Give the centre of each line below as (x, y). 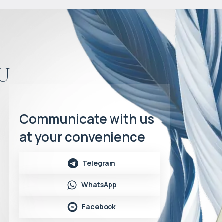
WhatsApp (99, 185)
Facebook (99, 207)
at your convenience (83, 137)
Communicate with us (87, 119)
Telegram (99, 163)
